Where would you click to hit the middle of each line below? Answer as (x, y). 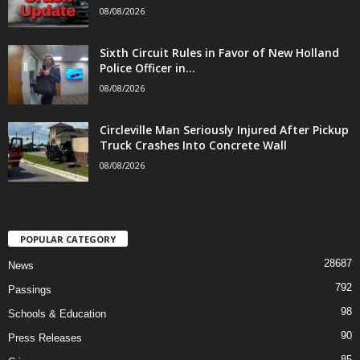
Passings (30, 290)
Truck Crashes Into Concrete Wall (193, 145)
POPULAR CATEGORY (68, 239)
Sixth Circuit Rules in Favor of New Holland (219, 52)
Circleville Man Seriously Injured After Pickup (224, 129)
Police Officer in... (147, 67)
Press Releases (45, 338)
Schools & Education (57, 314)
